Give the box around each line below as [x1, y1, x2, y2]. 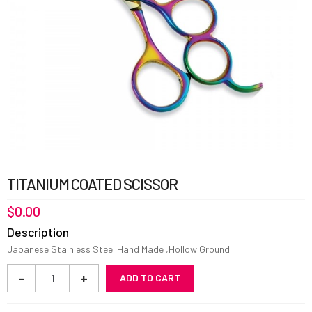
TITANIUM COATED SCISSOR [7, 174, 178, 193]
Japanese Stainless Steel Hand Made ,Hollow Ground [7, 242, 230, 255]
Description [7, 224, 69, 240]
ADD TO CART [119, 272, 180, 284]
